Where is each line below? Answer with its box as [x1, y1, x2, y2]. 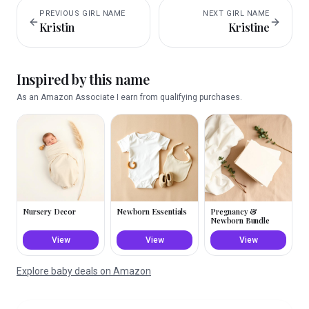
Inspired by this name [17, 70, 150, 88]
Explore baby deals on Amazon [17, 266, 151, 277]
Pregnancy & [210, 206, 258, 217]
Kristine [228, 20, 270, 34]
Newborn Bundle [210, 215, 270, 226]
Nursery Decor [23, 206, 76, 217]
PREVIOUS [39, 9, 82, 18]
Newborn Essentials [117, 206, 188, 217]
